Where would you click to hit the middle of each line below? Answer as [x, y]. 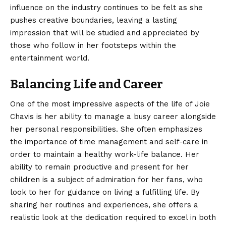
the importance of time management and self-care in [109, 142]
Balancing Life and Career [87, 84]
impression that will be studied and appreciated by [105, 33]
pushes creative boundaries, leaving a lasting [94, 20]
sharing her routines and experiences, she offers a [104, 205]
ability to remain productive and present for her [99, 167]
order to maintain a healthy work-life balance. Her [105, 154]
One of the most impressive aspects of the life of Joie [110, 104]
